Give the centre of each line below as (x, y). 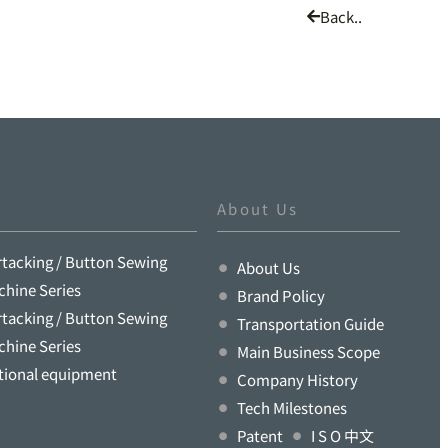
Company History (297, 379)
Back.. (341, 16)
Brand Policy (281, 295)
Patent (260, 435)
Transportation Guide (310, 323)
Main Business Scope (308, 351)
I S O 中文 (342, 435)
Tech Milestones (292, 407)
